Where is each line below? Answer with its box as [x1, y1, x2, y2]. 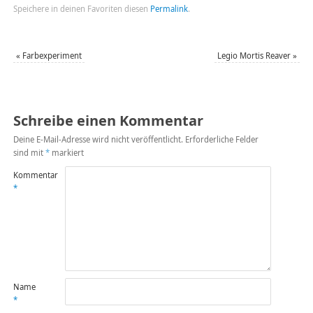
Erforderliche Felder [184, 133, 259, 145]
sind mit [13, 147, 45, 158]
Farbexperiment [20, 50, 82, 61]
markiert [49, 147, 84, 158]
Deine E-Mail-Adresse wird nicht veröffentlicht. [13, 133, 183, 145]
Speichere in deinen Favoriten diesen [13, 3, 150, 14]
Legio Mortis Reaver [217, 50, 293, 61]
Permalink [150, 3, 188, 14]
